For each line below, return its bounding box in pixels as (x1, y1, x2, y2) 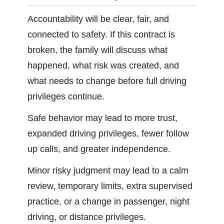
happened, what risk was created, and (27, 60, 179, 70)
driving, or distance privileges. (27, 212, 146, 222)
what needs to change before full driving (27, 76, 186, 86)
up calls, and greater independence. (27, 144, 170, 154)
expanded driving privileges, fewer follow (27, 128, 189, 138)
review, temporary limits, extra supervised (27, 181, 192, 191)
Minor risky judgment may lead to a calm (27, 165, 188, 175)
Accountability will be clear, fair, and (27, 14, 169, 24)
